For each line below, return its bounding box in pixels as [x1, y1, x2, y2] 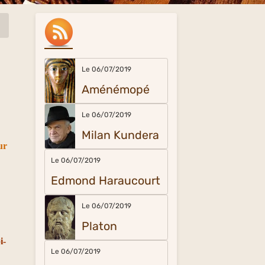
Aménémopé [81, 83, 150, 96]
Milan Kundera [81, 128, 159, 142]
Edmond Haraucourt [51, 174, 161, 188]
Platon [81, 219, 117, 233]
